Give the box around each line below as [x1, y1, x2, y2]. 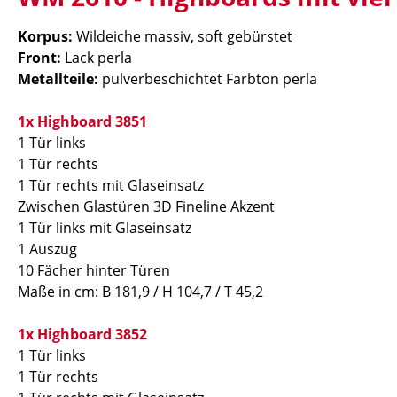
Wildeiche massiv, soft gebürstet [73, 27, 292, 46]
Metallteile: [18, 69, 98, 89]
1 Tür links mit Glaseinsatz [18, 218, 191, 237]
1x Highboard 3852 [18, 324, 147, 344]
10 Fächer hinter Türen [18, 261, 170, 280]
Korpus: [18, 27, 73, 46]
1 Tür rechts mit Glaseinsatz [18, 175, 204, 195]
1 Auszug [18, 239, 77, 259]
